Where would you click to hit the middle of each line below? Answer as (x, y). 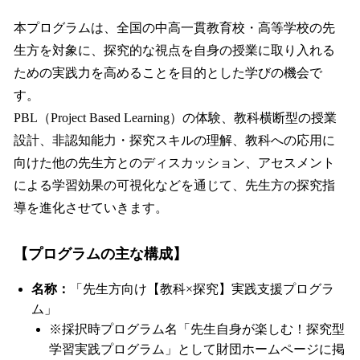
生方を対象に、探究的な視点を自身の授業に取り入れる (174, 50)
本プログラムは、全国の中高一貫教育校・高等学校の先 (174, 27)
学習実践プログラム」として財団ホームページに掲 (197, 349)
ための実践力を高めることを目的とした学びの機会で (168, 72)
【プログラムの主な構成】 (100, 254)
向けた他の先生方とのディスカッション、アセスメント (174, 162)
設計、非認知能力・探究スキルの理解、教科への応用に (174, 140)
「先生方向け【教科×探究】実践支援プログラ (202, 288)
